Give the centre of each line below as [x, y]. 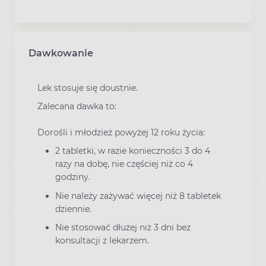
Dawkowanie [61, 53]
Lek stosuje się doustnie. [88, 88]
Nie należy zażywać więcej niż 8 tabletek [138, 196]
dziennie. [73, 209]
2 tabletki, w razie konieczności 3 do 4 [133, 151]
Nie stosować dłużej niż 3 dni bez [123, 227]
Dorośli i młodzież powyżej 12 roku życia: [121, 133]
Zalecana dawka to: [77, 107]
